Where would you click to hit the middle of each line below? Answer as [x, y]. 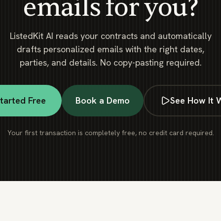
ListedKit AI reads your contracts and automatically [110, 36]
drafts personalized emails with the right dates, [110, 49]
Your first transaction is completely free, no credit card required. [110, 132]
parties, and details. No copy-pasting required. [110, 63]
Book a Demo [102, 101]
